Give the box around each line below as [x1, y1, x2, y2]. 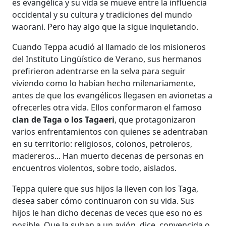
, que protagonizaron [115, 114, 196, 125]
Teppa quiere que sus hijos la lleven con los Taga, [12, 183, 199, 194]
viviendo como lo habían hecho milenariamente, [12, 78, 196, 89]
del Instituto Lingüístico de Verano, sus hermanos [12, 53, 202, 65]
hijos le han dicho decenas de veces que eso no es [12, 207, 203, 218]
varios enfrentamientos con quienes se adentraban [12, 126, 208, 137]
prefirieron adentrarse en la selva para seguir [12, 66, 186, 77]
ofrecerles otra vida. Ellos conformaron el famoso [12, 102, 202, 113]
